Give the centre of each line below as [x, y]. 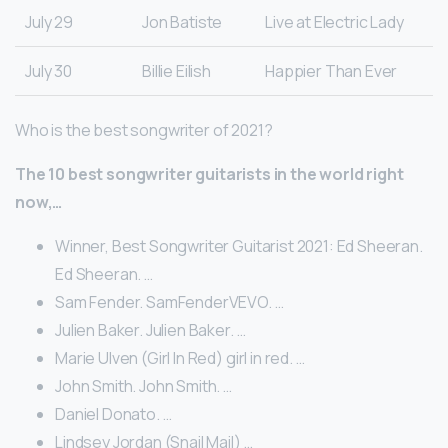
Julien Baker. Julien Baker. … [150, 329]
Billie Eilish [176, 70]
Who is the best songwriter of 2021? [144, 129]
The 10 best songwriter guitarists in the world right [209, 173]
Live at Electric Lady [334, 21]
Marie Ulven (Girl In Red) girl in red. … [180, 357]
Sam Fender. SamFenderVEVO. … [169, 301]
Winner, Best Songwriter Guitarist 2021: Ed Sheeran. [239, 245]
